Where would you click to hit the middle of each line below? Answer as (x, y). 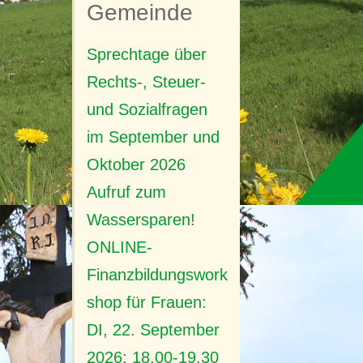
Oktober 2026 (136, 165)
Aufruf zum (126, 192)
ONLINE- (119, 248)
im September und (153, 137)
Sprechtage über (146, 55)
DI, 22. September (153, 330)
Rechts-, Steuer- (146, 82)
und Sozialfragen (147, 110)
